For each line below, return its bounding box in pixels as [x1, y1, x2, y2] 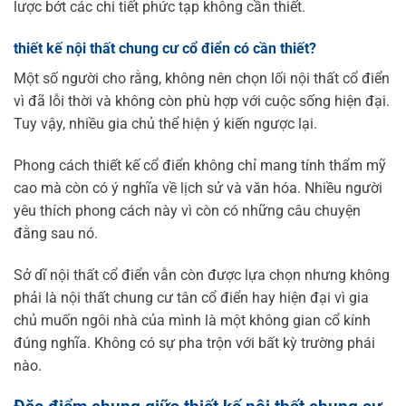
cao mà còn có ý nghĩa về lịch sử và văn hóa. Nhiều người [14, 179, 382, 197]
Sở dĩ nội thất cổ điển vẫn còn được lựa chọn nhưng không [14, 266, 390, 284]
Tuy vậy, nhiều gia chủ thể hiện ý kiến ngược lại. [14, 115, 317, 133]
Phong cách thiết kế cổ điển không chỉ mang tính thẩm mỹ [14, 156, 386, 174]
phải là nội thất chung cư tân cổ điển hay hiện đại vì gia [14, 288, 369, 306]
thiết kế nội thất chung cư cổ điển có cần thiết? [14, 40, 316, 58]
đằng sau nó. [14, 224, 101, 242]
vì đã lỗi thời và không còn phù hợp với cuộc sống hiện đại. [14, 92, 390, 111]
